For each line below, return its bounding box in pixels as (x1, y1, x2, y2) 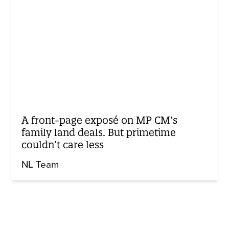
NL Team (21, 159, 59, 171)
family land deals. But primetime (21, 126, 176, 139)
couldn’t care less (21, 139, 104, 151)
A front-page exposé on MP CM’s (21, 114, 178, 127)
